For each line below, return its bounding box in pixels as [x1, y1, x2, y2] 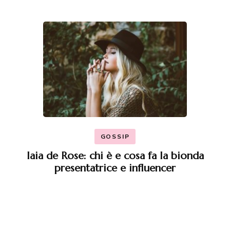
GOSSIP [100, 132, 130, 141]
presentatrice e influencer [54, 162, 176, 175]
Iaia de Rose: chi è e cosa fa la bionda [26, 149, 204, 163]
